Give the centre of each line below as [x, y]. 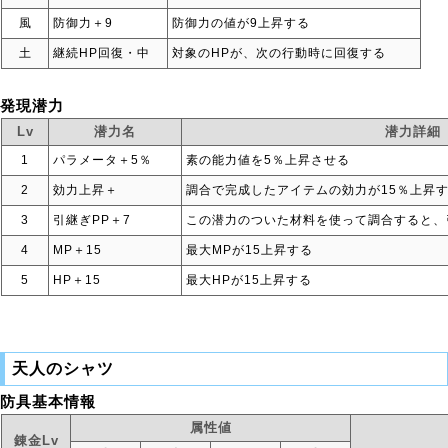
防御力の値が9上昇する [241, 23]
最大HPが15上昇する [249, 280]
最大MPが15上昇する [249, 250]
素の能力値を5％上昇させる [268, 160]
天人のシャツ [63, 368]
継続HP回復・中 [101, 53]
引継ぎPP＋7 [92, 220]
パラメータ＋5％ [102, 160]
